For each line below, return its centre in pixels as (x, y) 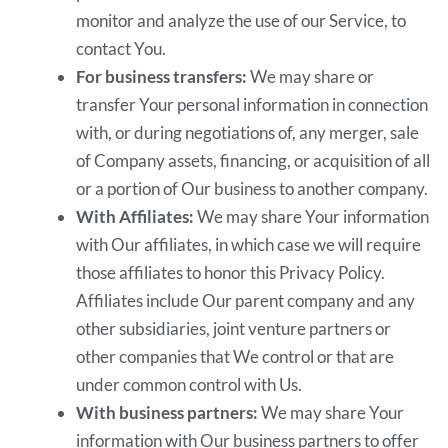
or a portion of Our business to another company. (252, 189)
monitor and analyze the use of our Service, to (241, 21)
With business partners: (167, 413)
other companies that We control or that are (235, 357)
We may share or (311, 77)
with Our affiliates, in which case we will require (249, 245)
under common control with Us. (189, 385)
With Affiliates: (135, 217)
